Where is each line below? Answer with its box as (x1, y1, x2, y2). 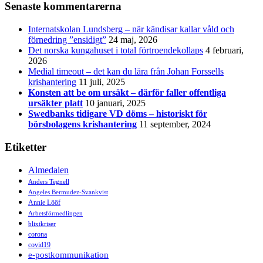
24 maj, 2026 (109, 35, 157, 45)
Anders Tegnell (28, 178, 69, 185)
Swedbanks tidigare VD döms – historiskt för (28, 109, 207, 119)
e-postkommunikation (28, 249, 109, 259)
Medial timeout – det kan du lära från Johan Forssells (28, 66, 224, 77)
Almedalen (28, 164, 69, 175)
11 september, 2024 (139, 119, 211, 130)
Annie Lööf (28, 198, 60, 207)
